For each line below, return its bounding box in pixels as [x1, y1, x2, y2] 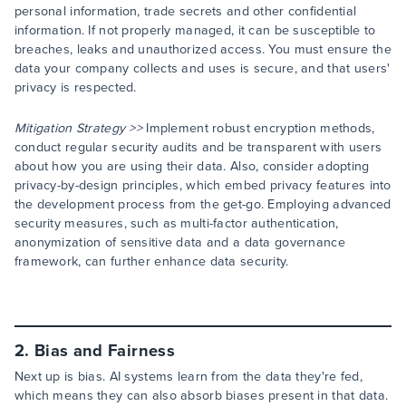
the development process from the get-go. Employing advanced [14, 195, 391, 215]
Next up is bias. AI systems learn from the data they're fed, [14, 367, 362, 387]
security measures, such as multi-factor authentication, [14, 214, 339, 234]
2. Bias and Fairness [14, 338, 176, 363]
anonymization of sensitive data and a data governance [14, 233, 345, 253]
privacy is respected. [14, 78, 137, 98]
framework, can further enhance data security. [14, 252, 289, 272]
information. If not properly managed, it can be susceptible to [14, 21, 376, 41]
